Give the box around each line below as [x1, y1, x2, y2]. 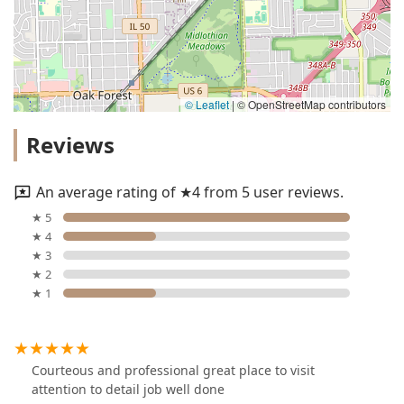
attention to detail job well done [32, 381, 225, 399]
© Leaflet [185, 96, 229, 112]
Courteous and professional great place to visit [32, 362, 315, 380]
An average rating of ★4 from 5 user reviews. [36, 181, 344, 202]
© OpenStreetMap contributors [234, 96, 386, 112]
